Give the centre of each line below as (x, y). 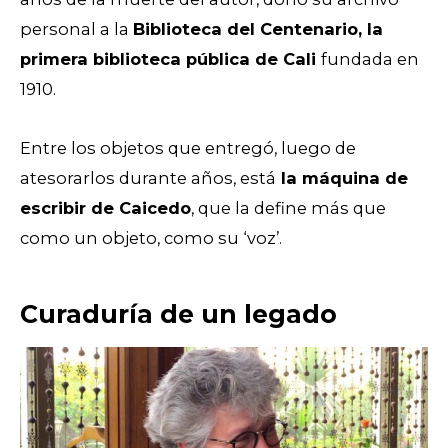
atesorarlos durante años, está (148, 178)
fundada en (370, 59)
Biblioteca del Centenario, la (258, 29)
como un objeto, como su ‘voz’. (153, 238)
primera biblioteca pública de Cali (170, 59)
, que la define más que (288, 208)
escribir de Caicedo (105, 208)
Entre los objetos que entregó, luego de (188, 148)
